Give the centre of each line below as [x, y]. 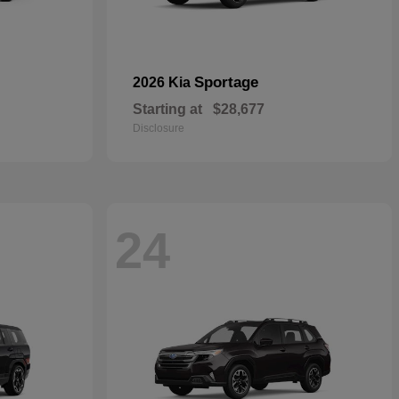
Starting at [167, 109]
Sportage [226, 82]
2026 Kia [163, 82]
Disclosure [159, 128]
